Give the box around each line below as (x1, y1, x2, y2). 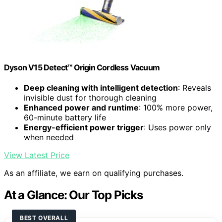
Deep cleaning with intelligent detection (24, 83, 178, 93)
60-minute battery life (24, 112, 106, 123)
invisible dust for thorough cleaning (24, 93, 157, 103)
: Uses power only (144, 122, 211, 133)
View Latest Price (4, 150, 69, 161)
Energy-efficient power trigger (24, 122, 144, 133)
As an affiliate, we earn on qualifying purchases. (4, 168, 183, 178)
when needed (24, 132, 74, 143)
